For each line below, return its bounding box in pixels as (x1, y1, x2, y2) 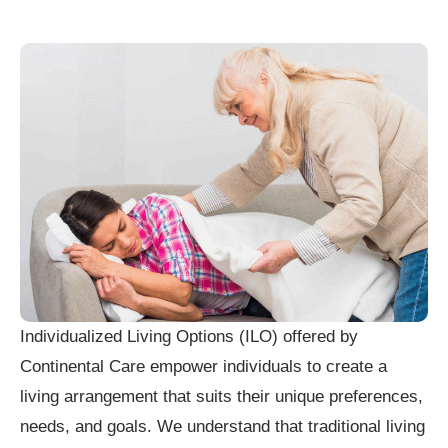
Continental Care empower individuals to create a (20, 356, 387, 376)
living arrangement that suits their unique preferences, (20, 386, 423, 406)
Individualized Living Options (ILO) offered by (20, 326, 358, 346)
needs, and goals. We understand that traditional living (20, 416, 425, 436)
